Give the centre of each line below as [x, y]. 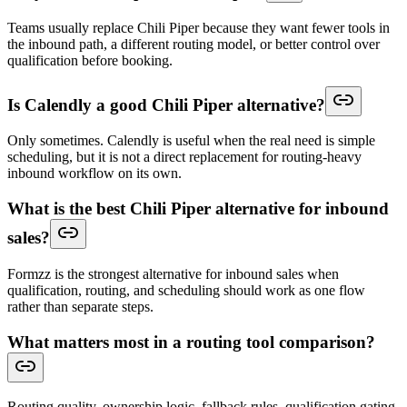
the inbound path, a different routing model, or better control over [194, 44]
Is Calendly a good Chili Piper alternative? [166, 104]
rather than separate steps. [80, 306]
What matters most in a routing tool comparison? [191, 342]
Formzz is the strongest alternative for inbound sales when [173, 273]
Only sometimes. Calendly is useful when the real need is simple [191, 141]
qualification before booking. [90, 60]
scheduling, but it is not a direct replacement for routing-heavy [184, 157]
